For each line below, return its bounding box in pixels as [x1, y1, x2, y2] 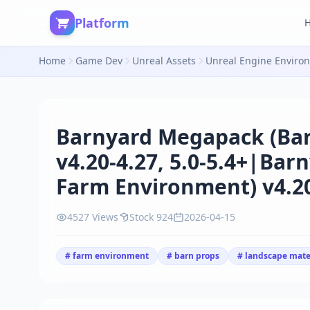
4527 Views [67, 210, 118, 224]
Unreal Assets [132, 54, 196, 67]
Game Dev [75, 54, 122, 67]
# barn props [167, 250, 219, 262]
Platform [75, 15, 129, 31]
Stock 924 [129, 210, 173, 224]
